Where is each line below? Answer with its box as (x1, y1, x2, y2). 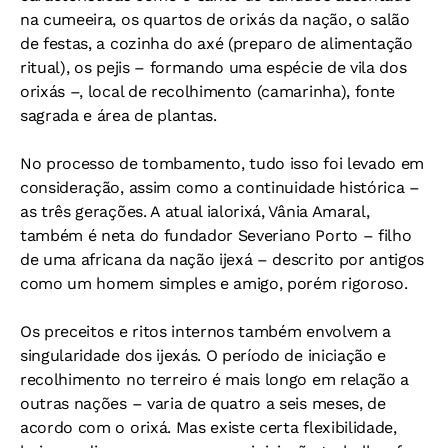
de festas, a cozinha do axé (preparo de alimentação (20, 34, 413, 53)
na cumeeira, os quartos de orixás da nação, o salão (20, 10, 410, 29)
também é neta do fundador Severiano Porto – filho (20, 226, 412, 245)
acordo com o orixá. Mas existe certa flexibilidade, (20, 418, 397, 437)
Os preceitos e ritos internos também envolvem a (20, 322, 391, 341)
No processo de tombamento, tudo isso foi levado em (20, 154, 424, 173)
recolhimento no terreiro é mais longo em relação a (20, 370, 409, 389)
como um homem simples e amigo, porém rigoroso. (20, 274, 408, 293)
